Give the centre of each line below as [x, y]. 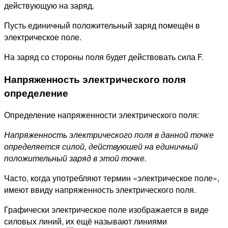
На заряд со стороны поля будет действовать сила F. [104, 56]
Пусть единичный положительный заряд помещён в [102, 25]
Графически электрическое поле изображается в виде [106, 210]
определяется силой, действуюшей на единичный [101, 147]
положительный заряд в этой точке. [75, 158]
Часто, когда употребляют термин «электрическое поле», [112, 178]
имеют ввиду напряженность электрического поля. [100, 190]
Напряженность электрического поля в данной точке [109, 135]
